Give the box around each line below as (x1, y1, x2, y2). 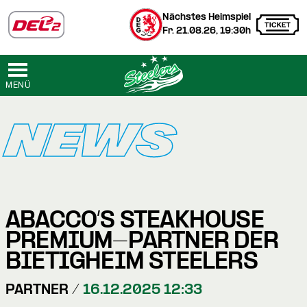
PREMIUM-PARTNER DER (5, 230, 278, 254)
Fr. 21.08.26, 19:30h (162, 26, 251, 36)
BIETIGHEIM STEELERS (5, 250, 258, 275)
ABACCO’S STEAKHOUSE (5, 209, 264, 234)
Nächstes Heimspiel (162, 12, 251, 23)
